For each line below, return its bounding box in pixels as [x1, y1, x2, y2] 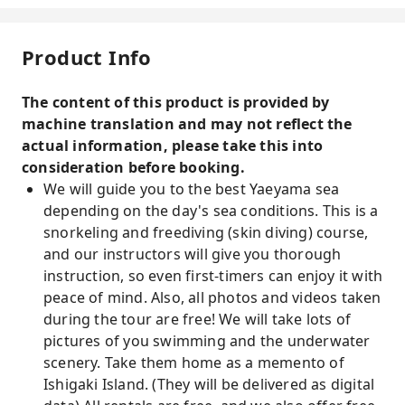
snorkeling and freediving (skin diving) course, [43, 222, 369, 242]
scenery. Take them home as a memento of [43, 353, 344, 372]
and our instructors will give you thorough [43, 244, 342, 264]
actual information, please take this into [22, 136, 324, 155]
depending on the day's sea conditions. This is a [43, 201, 379, 221]
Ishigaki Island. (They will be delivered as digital [43, 374, 375, 394]
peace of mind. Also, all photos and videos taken [43, 287, 381, 307]
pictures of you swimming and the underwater [43, 331, 371, 351]
